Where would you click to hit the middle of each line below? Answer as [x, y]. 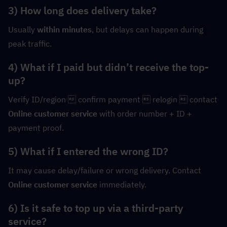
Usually [23, 30]
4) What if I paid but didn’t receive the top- [108, 67]
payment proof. [36, 128]
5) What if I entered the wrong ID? [88, 152]
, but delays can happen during [147, 30]
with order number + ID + [145, 114]
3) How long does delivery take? [82, 11]
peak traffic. [30, 44]
